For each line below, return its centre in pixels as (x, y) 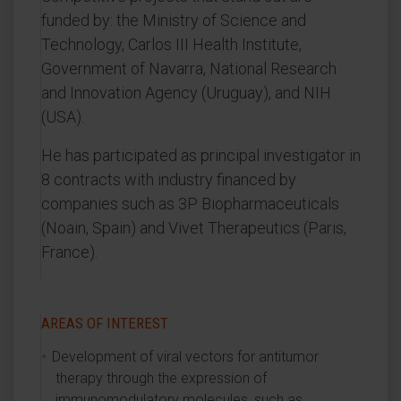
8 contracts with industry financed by (169, 179)
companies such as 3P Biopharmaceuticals (190, 204)
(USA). (63, 117)
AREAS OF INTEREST (105, 323)
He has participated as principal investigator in (201, 155)
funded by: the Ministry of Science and (174, 20)
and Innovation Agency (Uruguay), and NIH (186, 93)
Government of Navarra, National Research (189, 68)
